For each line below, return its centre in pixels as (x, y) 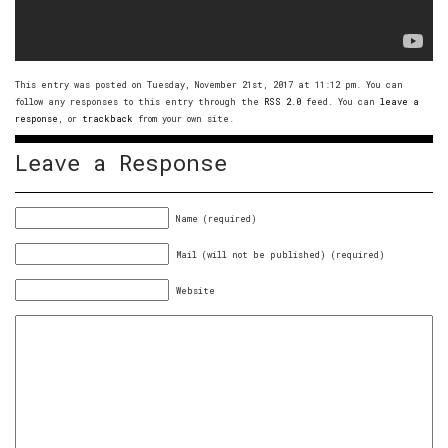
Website (195, 290)
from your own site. (183, 118)
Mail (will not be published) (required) (280, 254)
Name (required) (216, 218)
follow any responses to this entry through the (139, 101)
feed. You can (340, 101)
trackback (107, 118)
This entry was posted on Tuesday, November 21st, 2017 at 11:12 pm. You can (209, 84)
